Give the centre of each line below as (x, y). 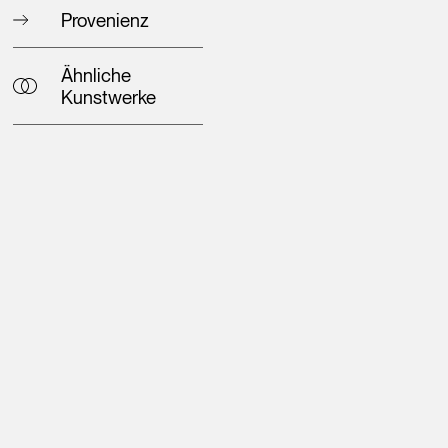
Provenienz (105, 20)
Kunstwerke (109, 97)
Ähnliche (96, 75)
